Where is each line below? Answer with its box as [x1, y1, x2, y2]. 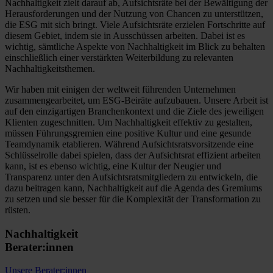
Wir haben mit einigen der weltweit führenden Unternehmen [5, 83, 236, 94]
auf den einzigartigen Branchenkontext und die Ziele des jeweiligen [5, 105, 264, 116]
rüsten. [5, 204, 30, 215]
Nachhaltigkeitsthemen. [5, 63, 95, 74]
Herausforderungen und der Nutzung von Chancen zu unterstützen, [5, 8, 263, 19]
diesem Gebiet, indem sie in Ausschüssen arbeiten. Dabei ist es [5, 30, 245, 41]
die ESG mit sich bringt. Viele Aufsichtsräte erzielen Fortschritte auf [5, 19, 265, 30]
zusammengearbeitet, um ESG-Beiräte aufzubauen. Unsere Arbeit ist [5, 94, 268, 105]
